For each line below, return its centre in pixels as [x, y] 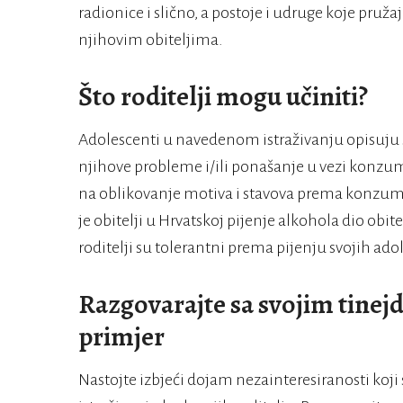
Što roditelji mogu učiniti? [223, 97]
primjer [121, 337]
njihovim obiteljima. [151, 40]
